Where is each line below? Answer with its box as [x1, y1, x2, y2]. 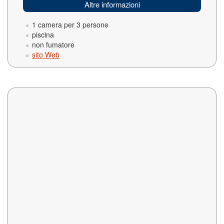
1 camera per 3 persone [32, 19, 108, 29]
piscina [32, 29, 54, 39]
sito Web [32, 49, 59, 59]
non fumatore [32, 39, 74, 49]
